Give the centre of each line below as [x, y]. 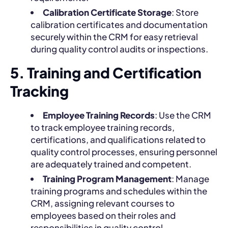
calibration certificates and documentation [119, 24]
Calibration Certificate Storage [107, 12]
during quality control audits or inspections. [119, 49]
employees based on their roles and [103, 215]
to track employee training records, [103, 127]
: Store [185, 12]
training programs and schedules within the [119, 191]
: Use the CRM [183, 115]
